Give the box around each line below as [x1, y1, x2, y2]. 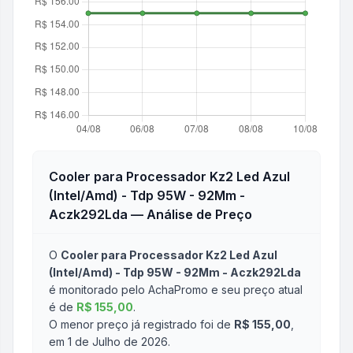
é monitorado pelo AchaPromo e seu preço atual [49, 283, 303, 296]
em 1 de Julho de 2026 [49, 335, 168, 348]
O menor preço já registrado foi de [49, 318, 231, 331]
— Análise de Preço [128, 206, 252, 222]
